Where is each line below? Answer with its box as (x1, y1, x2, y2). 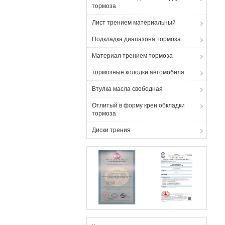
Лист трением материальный (92, 19, 176, 26)
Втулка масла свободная (92, 85, 163, 92)
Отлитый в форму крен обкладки (92, 102, 185, 109)
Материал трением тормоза (92, 52, 173, 59)
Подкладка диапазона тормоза (92, 36, 181, 43)
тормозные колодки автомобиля (92, 69, 184, 76)
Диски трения (92, 127, 131, 134)
